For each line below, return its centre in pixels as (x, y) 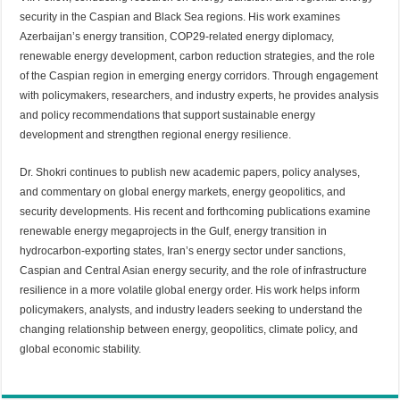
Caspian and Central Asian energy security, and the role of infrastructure (194, 270)
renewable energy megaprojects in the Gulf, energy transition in (174, 231)
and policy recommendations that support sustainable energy (168, 115)
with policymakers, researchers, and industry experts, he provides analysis (200, 95)
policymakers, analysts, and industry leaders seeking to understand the (192, 309)
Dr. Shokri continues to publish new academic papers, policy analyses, (190, 172)
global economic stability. (81, 349)
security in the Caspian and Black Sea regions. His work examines (180, 17)
